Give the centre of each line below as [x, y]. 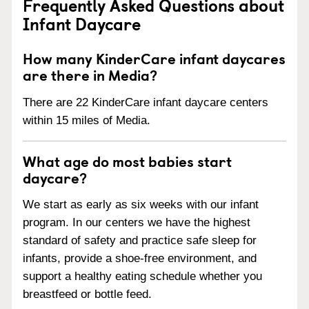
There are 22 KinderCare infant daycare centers [146, 102]
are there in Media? [90, 74]
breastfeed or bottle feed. [87, 295]
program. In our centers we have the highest [137, 223]
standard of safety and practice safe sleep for [140, 241]
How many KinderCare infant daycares [154, 58]
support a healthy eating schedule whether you [142, 277]
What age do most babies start [127, 160]
